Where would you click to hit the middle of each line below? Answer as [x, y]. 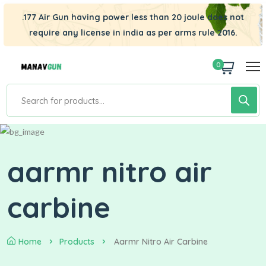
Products [77, 241]
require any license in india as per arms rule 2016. [133, 33]
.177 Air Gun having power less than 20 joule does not [133, 17]
